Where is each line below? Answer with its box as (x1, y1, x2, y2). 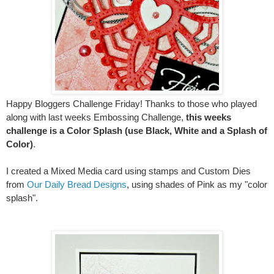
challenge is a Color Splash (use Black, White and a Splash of (6, 125, 267, 136)
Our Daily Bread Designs (27, 179, 127, 190)
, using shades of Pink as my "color (127, 179, 267, 190)
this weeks (186, 112, 231, 122)
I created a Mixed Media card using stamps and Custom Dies (6, 166, 251, 176)
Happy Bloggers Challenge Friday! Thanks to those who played (6, 98, 257, 109)
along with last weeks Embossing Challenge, (6, 112, 186, 122)
